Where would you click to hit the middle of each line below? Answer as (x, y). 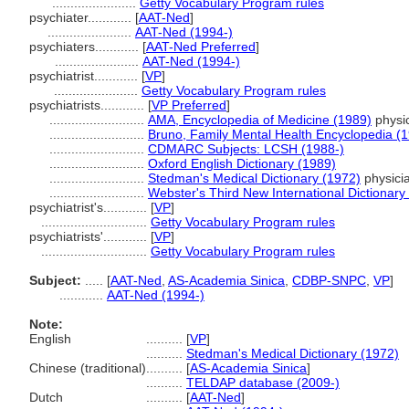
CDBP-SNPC (329, 280)
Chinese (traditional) (88, 368)
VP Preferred (189, 105)
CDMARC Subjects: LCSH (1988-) (246, 149)
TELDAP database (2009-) (263, 383)
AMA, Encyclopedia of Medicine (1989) (260, 120)
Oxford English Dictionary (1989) (242, 163)
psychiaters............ (86, 47)
